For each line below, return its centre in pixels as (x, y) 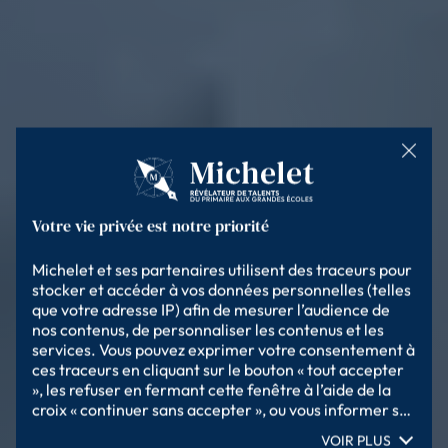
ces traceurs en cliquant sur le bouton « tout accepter (218, 369)
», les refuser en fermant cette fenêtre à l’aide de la (211, 389)
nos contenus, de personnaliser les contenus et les (208, 329)
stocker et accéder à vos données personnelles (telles (221, 289)
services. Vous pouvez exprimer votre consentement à (223, 349)
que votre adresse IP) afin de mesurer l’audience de (211, 309)
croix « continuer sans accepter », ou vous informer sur (223, 409)
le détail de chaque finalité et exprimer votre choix (210, 429)
